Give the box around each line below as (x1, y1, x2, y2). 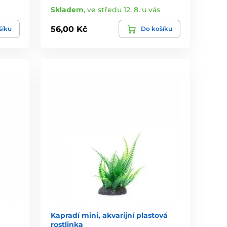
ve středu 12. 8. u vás (87, 5, 161, 15)
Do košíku (140, 25, 172, 33)
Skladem (51, 5, 84, 15)
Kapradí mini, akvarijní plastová (51, 210, 168, 220)
